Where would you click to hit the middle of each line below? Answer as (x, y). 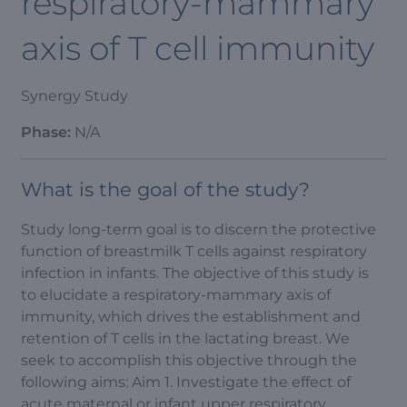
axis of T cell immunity (198, 48)
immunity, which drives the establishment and (191, 317)
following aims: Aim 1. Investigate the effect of (186, 382)
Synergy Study (74, 96)
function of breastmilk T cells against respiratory (194, 251)
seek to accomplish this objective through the (189, 360)
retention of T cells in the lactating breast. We (185, 338)
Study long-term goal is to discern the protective (199, 229)
